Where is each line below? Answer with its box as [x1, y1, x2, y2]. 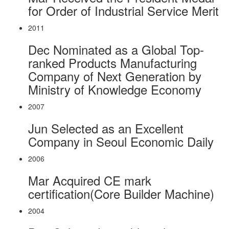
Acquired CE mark [53, 171, 151, 189]
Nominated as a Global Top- [53, 40, 204, 58]
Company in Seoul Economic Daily [28, 132, 214, 150]
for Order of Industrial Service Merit [28, 2, 219, 19]
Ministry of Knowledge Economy [28, 80, 201, 98]
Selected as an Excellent [51, 119, 184, 137]
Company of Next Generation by [28, 67, 201, 85]
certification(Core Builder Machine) [28, 185, 214, 202]
